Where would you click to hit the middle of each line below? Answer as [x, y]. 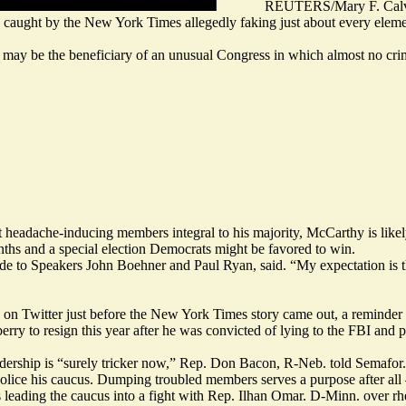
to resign [53, 330]
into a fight [144, 395]
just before [96, 314]
